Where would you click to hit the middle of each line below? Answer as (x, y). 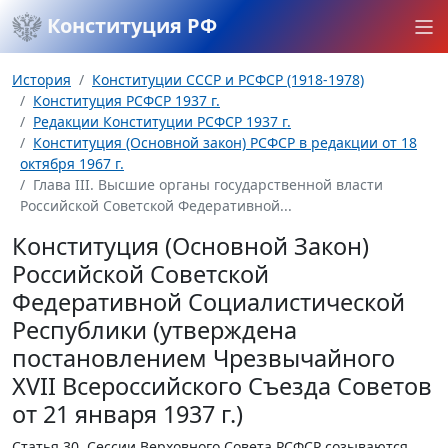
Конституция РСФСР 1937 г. (126, 100)
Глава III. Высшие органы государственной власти (208, 184)
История (41, 79)
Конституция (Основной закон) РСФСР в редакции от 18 (225, 142)
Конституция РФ (129, 25)
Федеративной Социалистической (208, 302)
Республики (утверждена (154, 330)
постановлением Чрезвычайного (203, 358)
